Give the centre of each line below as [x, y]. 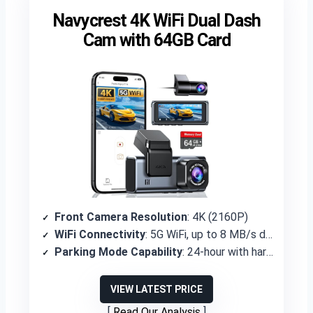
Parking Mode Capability [118, 252]
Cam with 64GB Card [156, 40]
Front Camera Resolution [121, 217]
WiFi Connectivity [100, 234]
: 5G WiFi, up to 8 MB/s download [205, 234]
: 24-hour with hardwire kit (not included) [224, 252]
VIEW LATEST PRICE [156, 289]
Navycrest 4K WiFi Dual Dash [156, 21]
